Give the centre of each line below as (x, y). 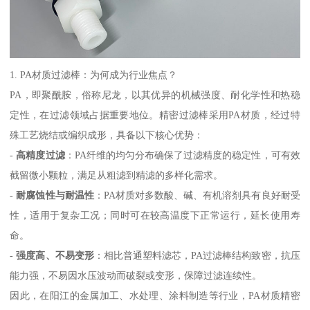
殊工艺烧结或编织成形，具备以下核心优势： (107, 135)
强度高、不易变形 (55, 255)
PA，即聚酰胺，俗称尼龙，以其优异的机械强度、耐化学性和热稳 (155, 94)
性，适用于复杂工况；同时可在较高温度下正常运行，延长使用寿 (155, 215)
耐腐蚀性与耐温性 (55, 195)
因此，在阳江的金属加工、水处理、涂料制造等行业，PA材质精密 (155, 295)
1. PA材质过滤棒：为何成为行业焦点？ (94, 74)
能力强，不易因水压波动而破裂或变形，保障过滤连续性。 (136, 275)
